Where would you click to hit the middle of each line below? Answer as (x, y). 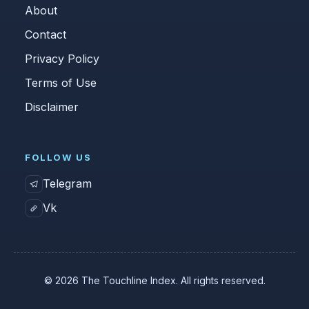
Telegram (67, 184)
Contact (46, 34)
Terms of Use (61, 82)
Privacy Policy (62, 58)
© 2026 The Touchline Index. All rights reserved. (154, 280)
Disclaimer (52, 107)
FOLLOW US (58, 158)
